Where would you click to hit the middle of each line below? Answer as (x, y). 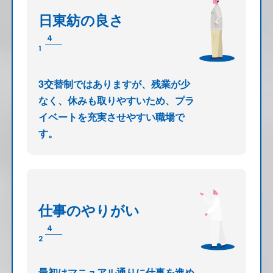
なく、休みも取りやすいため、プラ (116, 100)
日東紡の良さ (81, 19)
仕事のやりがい (89, 210)
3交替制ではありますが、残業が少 (114, 83)
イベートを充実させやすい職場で (111, 116)
